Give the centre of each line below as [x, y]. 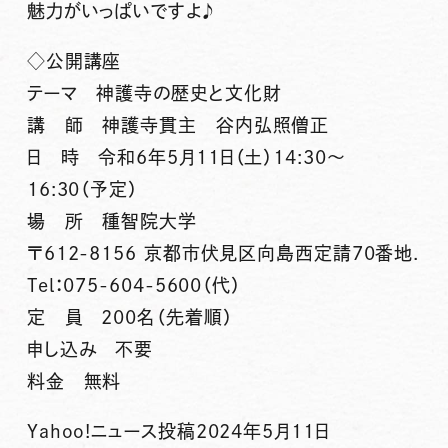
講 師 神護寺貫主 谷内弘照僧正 [178, 124]
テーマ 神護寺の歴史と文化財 [154, 92]
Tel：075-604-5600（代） [133, 284]
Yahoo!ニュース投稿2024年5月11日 [178, 430]
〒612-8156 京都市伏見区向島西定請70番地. [223, 252]
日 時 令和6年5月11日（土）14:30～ [185, 156]
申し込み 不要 [90, 348]
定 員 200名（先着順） [129, 316]
